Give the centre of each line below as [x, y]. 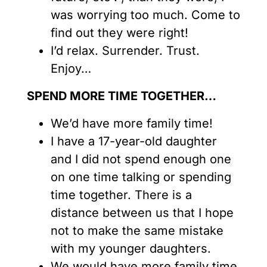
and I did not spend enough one [141, 159]
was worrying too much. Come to [145, 15]
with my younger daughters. [131, 249]
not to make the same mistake [137, 231]
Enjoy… [73, 69]
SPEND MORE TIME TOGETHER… [122, 96]
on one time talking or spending [141, 177]
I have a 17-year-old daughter [134, 142]
